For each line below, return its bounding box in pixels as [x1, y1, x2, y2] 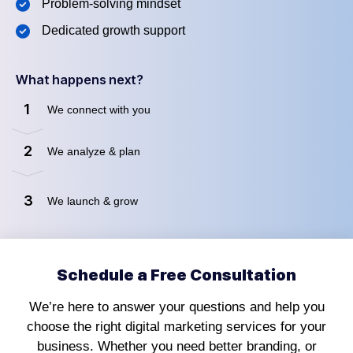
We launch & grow [47, 195, 138, 208]
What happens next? [16, 72, 143, 88]
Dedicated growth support [41, 24, 185, 38]
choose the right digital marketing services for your [27, 319, 326, 335]
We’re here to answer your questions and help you [28, 299, 325, 315]
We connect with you [47, 103, 150, 117]
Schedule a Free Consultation [57, 266, 296, 285]
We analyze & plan [47, 145, 140, 158]
